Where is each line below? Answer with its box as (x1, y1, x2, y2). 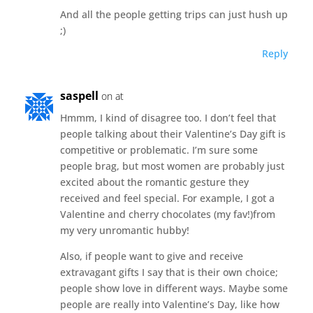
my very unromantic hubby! (59, 223, 189, 237)
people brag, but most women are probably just (59, 159, 284, 173)
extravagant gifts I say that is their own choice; (59, 265, 278, 279)
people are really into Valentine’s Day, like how (59, 297, 279, 311)
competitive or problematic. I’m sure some (59, 143, 258, 156)
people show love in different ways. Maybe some (59, 281, 288, 295)
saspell (59, 87, 99, 103)
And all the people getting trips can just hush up (59, 7, 288, 21)
